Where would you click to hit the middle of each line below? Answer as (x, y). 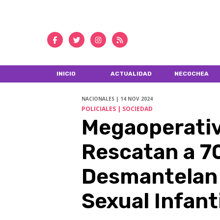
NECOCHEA (191, 73)
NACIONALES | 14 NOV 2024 (117, 99)
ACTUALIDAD (131, 73)
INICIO (66, 73)
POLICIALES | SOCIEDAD (117, 109)
